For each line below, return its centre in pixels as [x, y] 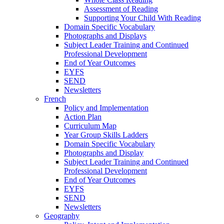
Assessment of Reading [121, 8]
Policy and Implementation [106, 107]
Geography [62, 215]
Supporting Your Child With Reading [142, 17]
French [55, 98]
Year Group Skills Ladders [106, 134]
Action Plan [83, 116]
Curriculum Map [90, 125]
